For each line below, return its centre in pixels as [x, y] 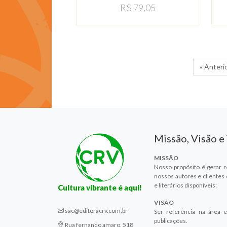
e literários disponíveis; [185, 185]
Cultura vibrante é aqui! [100, 187]
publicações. [171, 220]
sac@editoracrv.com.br [96, 210]
